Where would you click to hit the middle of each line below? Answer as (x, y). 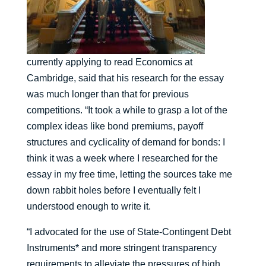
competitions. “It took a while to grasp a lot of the (127, 110)
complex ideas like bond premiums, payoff (115, 126)
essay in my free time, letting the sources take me (129, 175)
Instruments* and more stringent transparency (121, 248)
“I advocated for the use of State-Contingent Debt (129, 232)
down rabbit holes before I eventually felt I (113, 191)
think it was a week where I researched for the (122, 159)
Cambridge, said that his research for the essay (125, 78)
